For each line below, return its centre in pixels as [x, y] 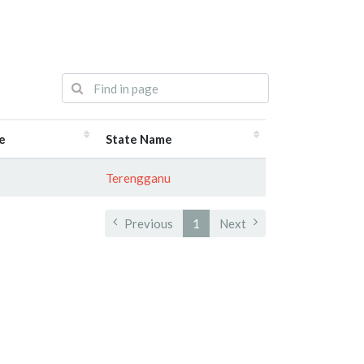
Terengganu [138, 178]
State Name [139, 139]
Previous [149, 223]
